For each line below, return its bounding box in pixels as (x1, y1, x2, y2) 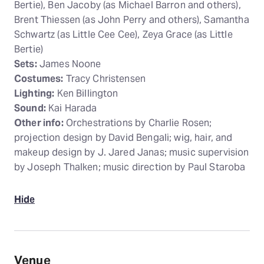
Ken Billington (54, 87, 118, 100)
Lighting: (14, 87, 55, 100)
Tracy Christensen (63, 72, 146, 85)
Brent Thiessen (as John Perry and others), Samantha (14, 14, 249, 26)
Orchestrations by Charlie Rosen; (63, 117, 212, 129)
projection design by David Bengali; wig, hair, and (14, 131, 233, 144)
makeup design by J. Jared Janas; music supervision (14, 146, 249, 159)
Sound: (14, 102, 46, 114)
